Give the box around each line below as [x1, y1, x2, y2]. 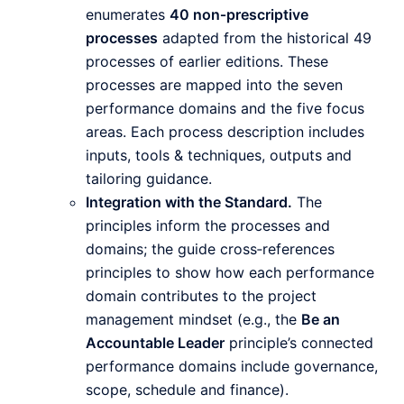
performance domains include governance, [86, 357, 378, 376]
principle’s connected [225, 334, 373, 353]
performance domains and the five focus [86, 99, 364, 118]
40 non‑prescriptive [170, 5, 308, 24]
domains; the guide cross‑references [86, 240, 335, 259]
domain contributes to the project [86, 287, 317, 306]
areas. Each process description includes [86, 123, 364, 142]
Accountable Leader [86, 334, 225, 353]
